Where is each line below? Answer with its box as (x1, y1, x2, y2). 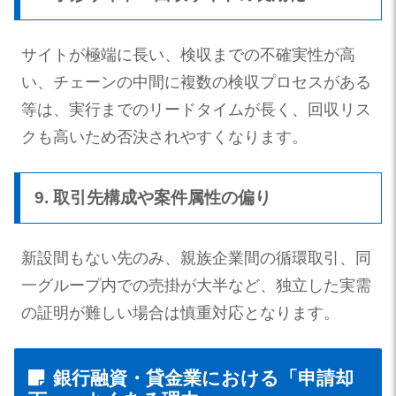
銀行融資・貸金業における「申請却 (53, 367, 354, 388)
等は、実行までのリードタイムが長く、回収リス (21, 100, 371, 118)
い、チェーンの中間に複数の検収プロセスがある (21, 72, 371, 91)
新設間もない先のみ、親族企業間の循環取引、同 (21, 248, 371, 267)
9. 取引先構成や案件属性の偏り (34, 187, 271, 207)
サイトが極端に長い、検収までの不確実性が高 (21, 45, 355, 64)
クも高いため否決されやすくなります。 (21, 127, 308, 146)
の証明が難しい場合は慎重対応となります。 (21, 303, 339, 322)
